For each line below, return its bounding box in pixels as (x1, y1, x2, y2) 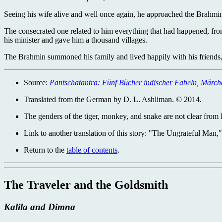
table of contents (66, 146, 117, 155)
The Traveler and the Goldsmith (4, 178, 168, 192)
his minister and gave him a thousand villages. (4, 36, 147, 45)
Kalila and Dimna (4, 202, 75, 213)
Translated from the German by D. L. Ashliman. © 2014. (24, 95, 202, 104)
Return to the (24, 146, 66, 155)
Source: (24, 78, 50, 87)
